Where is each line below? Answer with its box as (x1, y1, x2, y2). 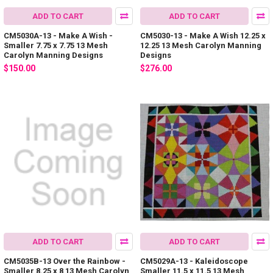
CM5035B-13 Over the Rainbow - (4, 256, 126, 266)
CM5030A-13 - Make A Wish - (4, 31, 113, 41)
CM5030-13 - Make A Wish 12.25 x (140, 31, 266, 41)
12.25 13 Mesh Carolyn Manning (140, 41, 261, 51)
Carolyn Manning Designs (4, 51, 103, 60)
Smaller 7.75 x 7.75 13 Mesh (4, 41, 108, 51)
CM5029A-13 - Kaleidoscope (140, 256, 248, 266)
